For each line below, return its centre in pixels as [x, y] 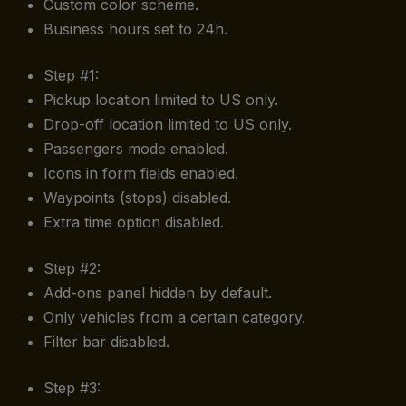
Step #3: [72, 388]
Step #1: [71, 75]
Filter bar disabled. [106, 342]
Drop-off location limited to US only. [168, 124]
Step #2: [72, 268]
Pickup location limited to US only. [161, 100]
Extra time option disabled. [134, 222]
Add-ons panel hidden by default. [158, 293]
